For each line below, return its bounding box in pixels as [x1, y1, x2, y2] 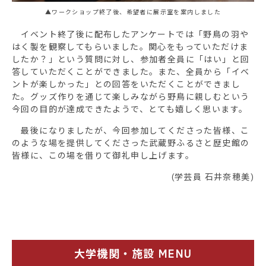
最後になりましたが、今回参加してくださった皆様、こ [12, 125, 250, 136]
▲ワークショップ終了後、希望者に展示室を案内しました [45, 8, 221, 16]
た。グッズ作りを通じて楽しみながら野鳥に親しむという [12, 91, 250, 102]
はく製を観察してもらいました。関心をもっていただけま [12, 41, 249, 52]
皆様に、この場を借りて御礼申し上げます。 [12, 150, 194, 161]
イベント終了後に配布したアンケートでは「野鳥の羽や [12, 28, 249, 40]
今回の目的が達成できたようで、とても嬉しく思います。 [12, 103, 248, 115]
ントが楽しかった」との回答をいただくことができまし [12, 78, 240, 90]
